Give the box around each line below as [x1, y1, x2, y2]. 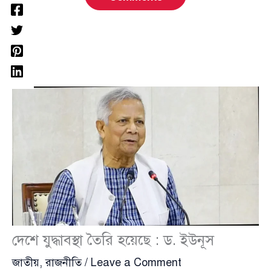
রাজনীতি [45, 255, 82, 269]
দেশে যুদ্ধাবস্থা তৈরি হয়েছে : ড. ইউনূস [12, 230, 214, 249]
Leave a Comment [91, 255, 181, 269]
